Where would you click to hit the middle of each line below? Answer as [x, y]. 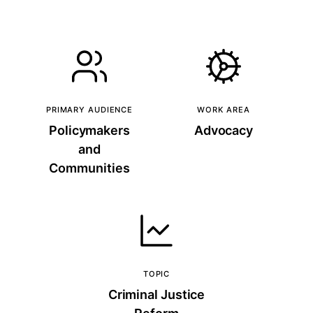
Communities [89, 168]
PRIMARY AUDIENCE [89, 110]
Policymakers [89, 130]
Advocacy [224, 130]
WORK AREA [224, 110]
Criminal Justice [156, 294]
